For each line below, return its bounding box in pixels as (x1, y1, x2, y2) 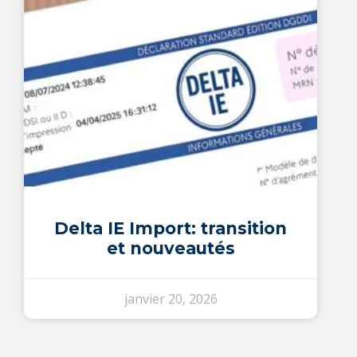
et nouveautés (106, 238, 235, 259)
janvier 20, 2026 (124, 290, 218, 308)
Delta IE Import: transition (54, 218, 287, 239)
